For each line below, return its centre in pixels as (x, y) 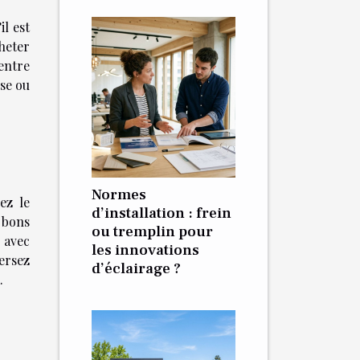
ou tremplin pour (152, 231)
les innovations (145, 250)
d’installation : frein (162, 213)
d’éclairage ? (136, 268)
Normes (119, 194)
